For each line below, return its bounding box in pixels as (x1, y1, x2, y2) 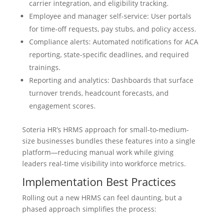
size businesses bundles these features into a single (22, 136, 195, 146)
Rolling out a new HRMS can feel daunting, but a (22, 193, 182, 202)
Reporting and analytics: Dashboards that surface (29, 75, 193, 85)
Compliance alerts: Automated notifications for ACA (29, 37, 198, 46)
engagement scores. (29, 101, 96, 110)
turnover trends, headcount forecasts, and (29, 88, 169, 98)
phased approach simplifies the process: (22, 204, 156, 214)
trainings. (29, 63, 61, 72)
